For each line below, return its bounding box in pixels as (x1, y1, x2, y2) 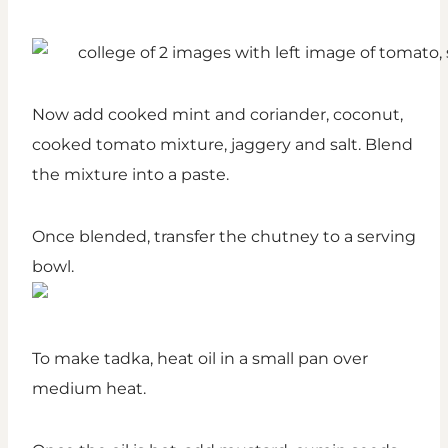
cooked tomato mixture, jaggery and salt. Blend (32, 135, 413, 155)
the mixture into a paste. (32, 165, 229, 185)
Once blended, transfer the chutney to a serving (32, 227, 416, 247)
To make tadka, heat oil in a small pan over (32, 349, 368, 369)
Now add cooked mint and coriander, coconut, (32, 105, 403, 125)
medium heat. (32, 379, 146, 399)
